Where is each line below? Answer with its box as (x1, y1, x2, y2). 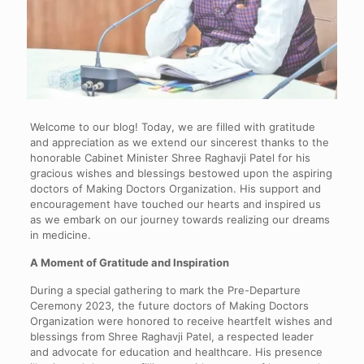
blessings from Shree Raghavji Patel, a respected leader (29, 330, 314, 344)
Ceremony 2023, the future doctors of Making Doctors (29, 299, 309, 313)
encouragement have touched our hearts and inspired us (29, 197, 321, 211)
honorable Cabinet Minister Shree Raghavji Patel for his (29, 151, 310, 165)
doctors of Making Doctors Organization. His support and (29, 182, 321, 196)
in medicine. (29, 228, 91, 242)
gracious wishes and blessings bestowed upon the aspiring (29, 167, 332, 180)
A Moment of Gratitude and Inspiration (29, 256, 229, 270)
